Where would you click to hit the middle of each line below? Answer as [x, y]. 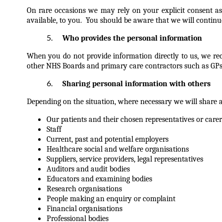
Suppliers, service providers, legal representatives [125, 159]
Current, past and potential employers [107, 139]
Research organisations [84, 189]
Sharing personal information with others [128, 84]
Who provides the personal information [124, 38]
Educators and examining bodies [99, 179]
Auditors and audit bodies [88, 169]
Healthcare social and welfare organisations [117, 149]
